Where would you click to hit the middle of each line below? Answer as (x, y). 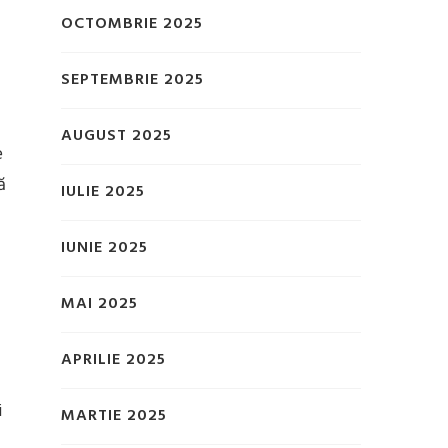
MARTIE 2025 (114, 416)
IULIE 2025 (103, 192)
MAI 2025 (99, 304)
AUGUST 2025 (116, 136)
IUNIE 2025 (104, 248)
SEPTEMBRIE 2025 (132, 80)
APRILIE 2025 (113, 360)
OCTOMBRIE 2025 (132, 24)
